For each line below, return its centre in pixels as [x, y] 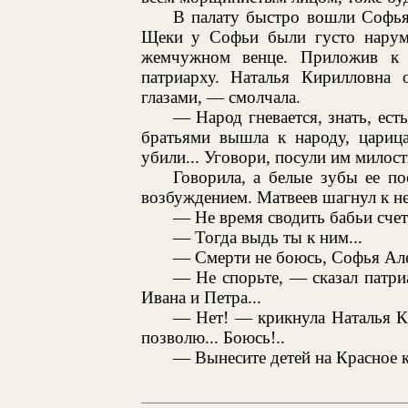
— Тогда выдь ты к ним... [267, 237]
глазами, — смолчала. [220, 97]
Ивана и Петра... [201, 297]
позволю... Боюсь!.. [213, 337]
